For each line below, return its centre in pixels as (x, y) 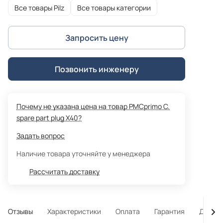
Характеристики (74, 212)
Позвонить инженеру (97, 69)
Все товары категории (114, 7)
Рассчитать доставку (64, 172)
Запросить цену (97, 38)
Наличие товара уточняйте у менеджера (83, 154)
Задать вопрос (41, 136)
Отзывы (20, 212)
